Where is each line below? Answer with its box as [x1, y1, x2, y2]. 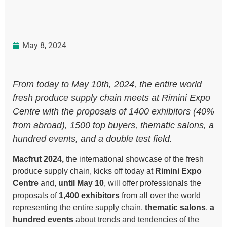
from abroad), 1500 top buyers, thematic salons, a [13, 120, 214, 130]
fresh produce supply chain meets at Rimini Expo [13, 92, 210, 103]
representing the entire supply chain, [13, 203, 145, 212]
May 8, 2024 [22, 40, 66, 50]
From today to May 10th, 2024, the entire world [13, 79, 202, 89]
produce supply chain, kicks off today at [13, 167, 155, 176]
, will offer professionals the [104, 179, 201, 188]
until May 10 [58, 179, 104, 188]
